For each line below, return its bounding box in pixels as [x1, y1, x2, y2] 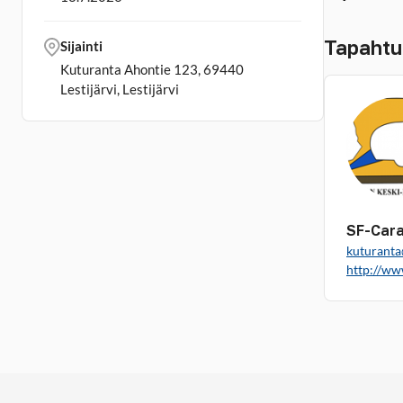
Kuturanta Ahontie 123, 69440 [60, 61, 244, 77]
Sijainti [60, 38, 103, 54]
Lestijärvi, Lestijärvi [60, 81, 179, 97]
